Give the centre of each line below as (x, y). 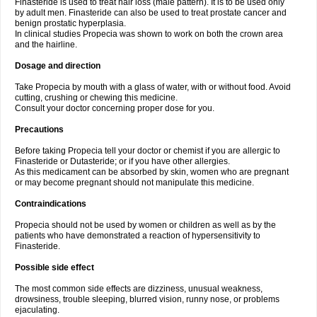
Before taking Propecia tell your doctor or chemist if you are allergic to (148, 151)
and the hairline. (46, 45)
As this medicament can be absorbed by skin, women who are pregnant (152, 172)
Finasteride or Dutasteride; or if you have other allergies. (122, 161)
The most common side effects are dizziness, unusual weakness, (139, 289)
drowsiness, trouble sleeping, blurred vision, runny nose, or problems (147, 299)
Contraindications (51, 204)
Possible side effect (54, 267)
